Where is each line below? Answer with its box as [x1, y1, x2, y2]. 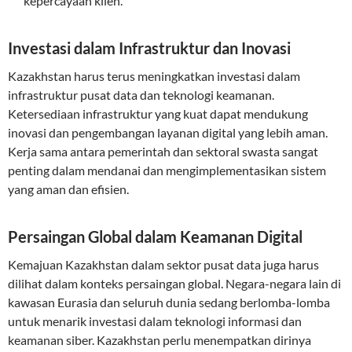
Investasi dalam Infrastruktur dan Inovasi [8, 38, 291, 57]
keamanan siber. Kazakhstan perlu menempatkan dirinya [8, 332, 311, 347]
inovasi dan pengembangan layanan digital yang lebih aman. [8, 125, 328, 140]
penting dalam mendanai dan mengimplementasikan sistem [8, 163, 326, 178]
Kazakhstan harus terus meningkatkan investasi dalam [8, 68, 300, 83]
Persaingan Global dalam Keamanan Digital [8, 227, 302, 246]
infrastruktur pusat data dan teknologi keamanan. [8, 87, 274, 102]
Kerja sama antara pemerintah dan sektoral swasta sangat [8, 144, 318, 159]
